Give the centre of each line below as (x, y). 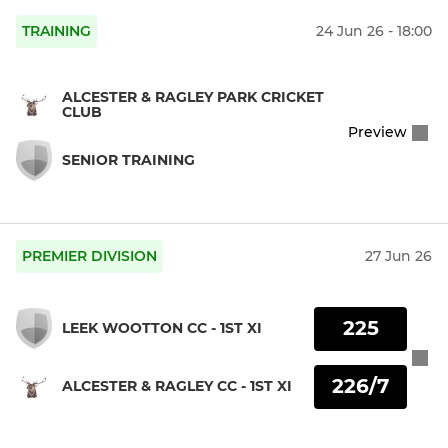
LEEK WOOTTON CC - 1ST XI (162, 328)
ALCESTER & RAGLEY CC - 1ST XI (177, 386)
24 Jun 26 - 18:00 (374, 31)
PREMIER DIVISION (89, 256)
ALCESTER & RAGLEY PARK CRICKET (193, 96)
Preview (377, 132)
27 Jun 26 (398, 256)
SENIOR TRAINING (128, 159)
